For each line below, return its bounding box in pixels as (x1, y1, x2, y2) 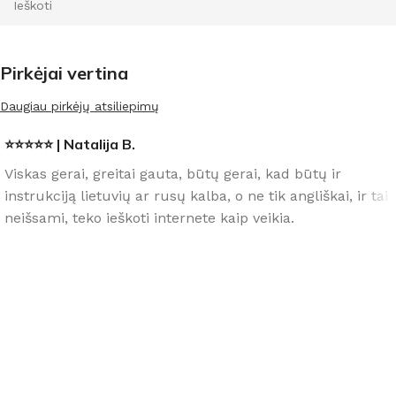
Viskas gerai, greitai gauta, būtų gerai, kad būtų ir (4, 165, 341, 182)
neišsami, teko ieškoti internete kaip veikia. (4, 209, 294, 226)
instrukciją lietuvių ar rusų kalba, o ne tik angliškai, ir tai (4, 187, 388, 204)
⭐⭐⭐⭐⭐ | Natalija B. (4, 135, 135, 153)
